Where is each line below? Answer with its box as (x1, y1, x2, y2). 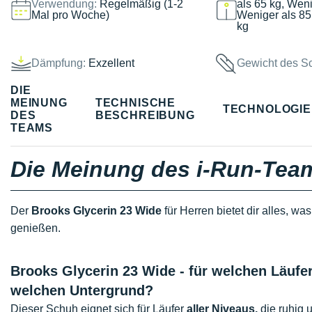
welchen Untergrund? (10, 283, 153, 298)
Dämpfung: (31, 56, 86, 69)
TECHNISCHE (95, 96, 176, 109)
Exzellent (88, 56, 134, 69)
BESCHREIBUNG (95, 109, 195, 121)
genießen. (10, 222, 61, 234)
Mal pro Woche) (31, 8, 109, 21)
